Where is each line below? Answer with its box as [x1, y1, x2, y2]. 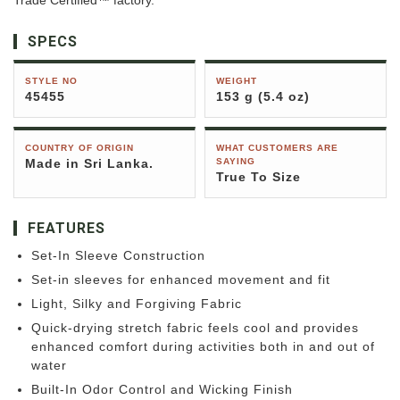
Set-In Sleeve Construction [31, 248, 205, 263]
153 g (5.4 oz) [216, 89, 310, 104]
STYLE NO [25, 76, 78, 87]
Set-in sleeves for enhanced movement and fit [31, 272, 330, 287]
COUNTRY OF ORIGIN [25, 143, 134, 154]
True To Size [216, 170, 301, 185]
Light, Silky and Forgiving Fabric [31, 296, 242, 312]
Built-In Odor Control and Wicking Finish [31, 382, 293, 397]
